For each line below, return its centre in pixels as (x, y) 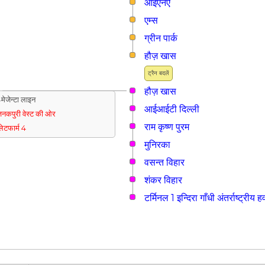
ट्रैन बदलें (159, 73)
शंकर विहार (163, 180)
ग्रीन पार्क (161, 38)
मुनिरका (157, 145)
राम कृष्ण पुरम (167, 127)
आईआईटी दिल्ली (172, 109)
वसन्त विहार (164, 162)
